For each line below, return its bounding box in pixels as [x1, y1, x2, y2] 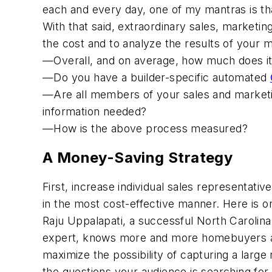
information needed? [42, 104, 147, 118]
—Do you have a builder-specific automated [42, 70, 270, 84]
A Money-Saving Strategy [42, 148, 233, 166]
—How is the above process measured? [42, 121, 248, 135]
